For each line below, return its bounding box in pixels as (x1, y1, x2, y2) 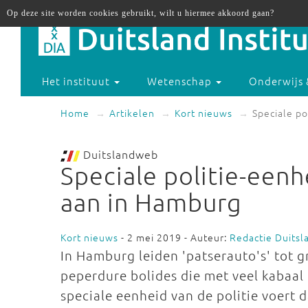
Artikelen (109, 106, 155, 120)
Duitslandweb (80, 146, 158, 162)
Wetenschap (147, 74, 215, 89)
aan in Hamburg (60, 188, 242, 217)
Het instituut (42, 74, 113, 89)
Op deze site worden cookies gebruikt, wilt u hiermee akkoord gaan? (7, 8, 274, 18)
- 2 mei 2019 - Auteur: (118, 230, 230, 244)
